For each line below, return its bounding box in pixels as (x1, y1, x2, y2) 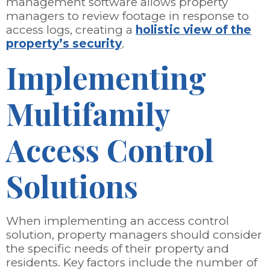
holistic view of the (136, 23, 251, 37)
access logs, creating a (6, 23, 136, 37)
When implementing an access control (6, 213, 229, 228)
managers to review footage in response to (6, 9, 249, 24)
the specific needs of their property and (6, 241, 229, 256)
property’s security (6, 37, 122, 51)
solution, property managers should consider (6, 227, 262, 242)
